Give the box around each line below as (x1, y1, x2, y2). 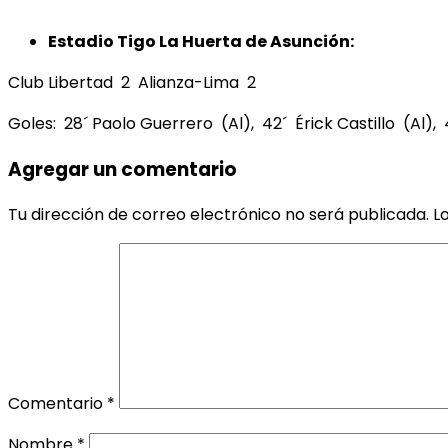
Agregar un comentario (8, 155, 237, 183)
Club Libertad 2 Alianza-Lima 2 (8, 70, 256, 94)
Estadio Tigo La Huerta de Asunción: (48, 29, 354, 53)
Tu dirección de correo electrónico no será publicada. (8, 203, 429, 227)
